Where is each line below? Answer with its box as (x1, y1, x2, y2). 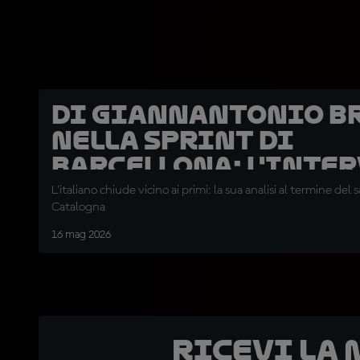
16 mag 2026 (51, 229, 111, 241)
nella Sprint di (51, 125, 294, 156)
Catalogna (51, 201, 105, 215)
